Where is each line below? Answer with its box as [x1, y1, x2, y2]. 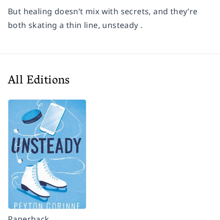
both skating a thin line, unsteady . [8, 20, 143, 31]
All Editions [8, 70, 70, 93]
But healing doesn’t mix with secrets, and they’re [8, 6, 198, 17]
